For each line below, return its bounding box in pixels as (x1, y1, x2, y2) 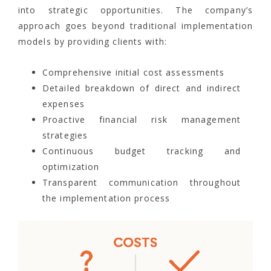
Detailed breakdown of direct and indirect (42, 82, 241, 94)
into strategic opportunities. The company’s (18, 4, 253, 16)
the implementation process (42, 192, 171, 204)
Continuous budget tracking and (42, 145, 241, 157)
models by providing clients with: (18, 36, 167, 48)
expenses (42, 98, 85, 110)
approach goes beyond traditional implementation (18, 20, 253, 32)
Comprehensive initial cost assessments (42, 67, 225, 79)
